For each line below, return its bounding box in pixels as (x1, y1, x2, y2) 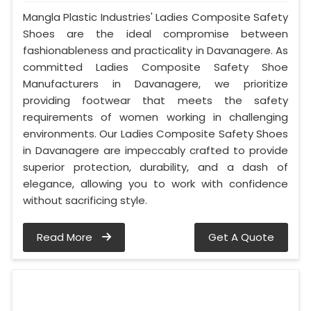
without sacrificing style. (23, 193, 147, 208)
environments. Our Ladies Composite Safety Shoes (23, 126, 288, 142)
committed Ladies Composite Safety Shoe (23, 60, 288, 75)
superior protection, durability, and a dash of (23, 160, 288, 175)
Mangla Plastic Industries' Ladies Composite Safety (23, 10, 288, 25)
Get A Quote (208, 230, 274, 245)
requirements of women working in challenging (23, 110, 288, 125)
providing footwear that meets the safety (23, 93, 288, 108)
